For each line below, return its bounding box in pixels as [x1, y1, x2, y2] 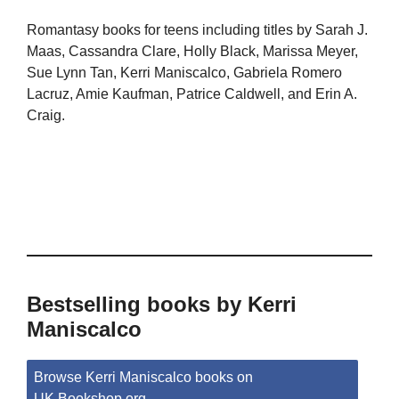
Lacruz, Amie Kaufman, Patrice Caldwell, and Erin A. [27, 85, 357, 102]
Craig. [27, 107, 65, 123]
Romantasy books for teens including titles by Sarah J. [27, 21, 368, 37]
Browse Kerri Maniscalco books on [34, 369, 253, 385]
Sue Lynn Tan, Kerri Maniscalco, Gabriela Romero [27, 64, 342, 80]
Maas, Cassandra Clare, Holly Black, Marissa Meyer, [27, 43, 358, 59]
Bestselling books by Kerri [27, 291, 297, 316]
